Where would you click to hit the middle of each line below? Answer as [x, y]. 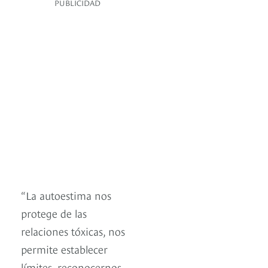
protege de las [54, 213]
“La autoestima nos [66, 195]
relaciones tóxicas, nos [73, 231]
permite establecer [64, 249]
